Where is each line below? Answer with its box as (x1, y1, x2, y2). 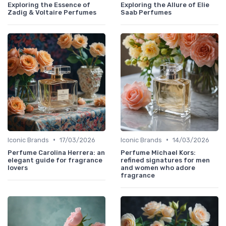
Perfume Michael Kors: (121, 148, 196, 156)
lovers (8, 163, 28, 172)
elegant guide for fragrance (8, 156, 102, 164)
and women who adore (121, 163, 195, 172)
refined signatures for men (121, 156, 210, 164)
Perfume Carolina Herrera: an (8, 148, 105, 156)
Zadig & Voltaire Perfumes (8, 8, 96, 16)
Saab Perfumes (121, 8, 172, 16)
